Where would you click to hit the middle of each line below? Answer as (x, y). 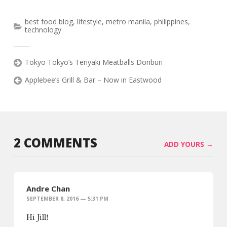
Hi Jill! (37, 218)
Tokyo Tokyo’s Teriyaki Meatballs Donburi (93, 62)
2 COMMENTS (55, 143)
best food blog (49, 22)
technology (43, 30)
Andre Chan (48, 189)
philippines (171, 22)
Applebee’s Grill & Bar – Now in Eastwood (93, 80)
